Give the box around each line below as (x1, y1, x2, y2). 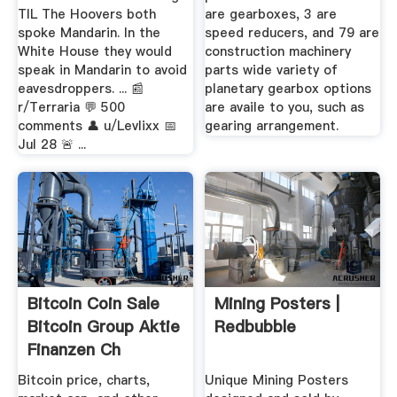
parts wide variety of (205, 60, 339, 79)
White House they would (17, 42, 172, 60)
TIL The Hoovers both (17, 4, 156, 23)
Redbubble (214, 315, 297, 338)
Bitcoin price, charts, (17, 371, 150, 390)
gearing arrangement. (205, 116, 339, 135)
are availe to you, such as (205, 97, 365, 116)
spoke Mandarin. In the (17, 23, 160, 42)
